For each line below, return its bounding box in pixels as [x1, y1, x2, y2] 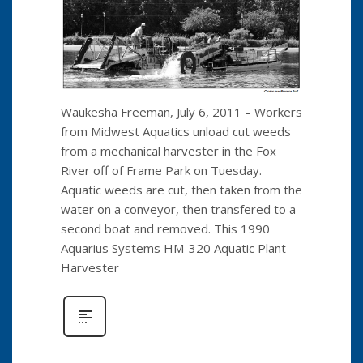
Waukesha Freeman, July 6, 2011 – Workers [61, 103, 302, 120]
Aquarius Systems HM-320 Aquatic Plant [61, 239, 286, 256]
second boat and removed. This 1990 [61, 220, 270, 237]
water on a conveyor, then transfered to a [61, 200, 296, 217]
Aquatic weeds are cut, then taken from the [61, 181, 302, 198]
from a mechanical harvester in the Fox [61, 142, 276, 159]
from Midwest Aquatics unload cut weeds [61, 122, 291, 139]
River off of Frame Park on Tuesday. [61, 161, 262, 178]
